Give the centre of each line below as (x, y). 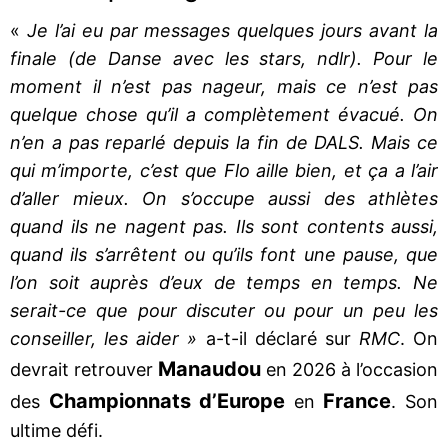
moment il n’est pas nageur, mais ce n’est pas (224, 86)
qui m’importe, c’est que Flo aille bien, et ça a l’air (224, 170)
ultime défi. (56, 430)
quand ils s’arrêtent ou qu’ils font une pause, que (224, 254)
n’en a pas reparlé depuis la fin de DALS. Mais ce (224, 142)
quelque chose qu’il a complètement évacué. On (224, 114)
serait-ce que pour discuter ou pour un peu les (224, 310)
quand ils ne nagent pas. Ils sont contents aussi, (224, 226)
